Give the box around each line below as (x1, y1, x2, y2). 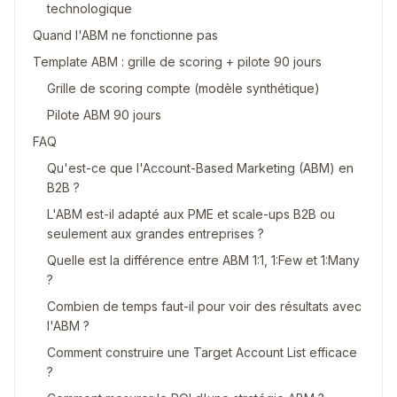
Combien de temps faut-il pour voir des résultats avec (47, 299, 362, 314)
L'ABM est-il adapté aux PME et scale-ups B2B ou (47, 206, 335, 222)
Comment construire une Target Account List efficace (47, 345, 357, 360)
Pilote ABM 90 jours (47, 107, 161, 122)
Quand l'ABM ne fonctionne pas (33, 27, 218, 43)
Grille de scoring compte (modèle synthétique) (47, 81, 320, 96)
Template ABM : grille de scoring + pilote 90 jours (33, 54, 322, 69)
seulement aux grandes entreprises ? (47, 226, 264, 241)
